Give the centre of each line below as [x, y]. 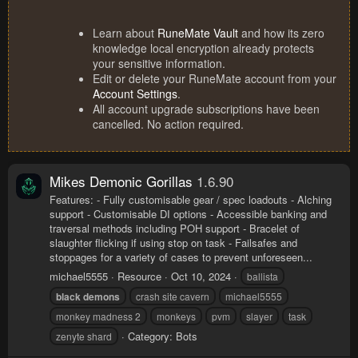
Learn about [125, 33]
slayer [259, 316]
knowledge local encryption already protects [203, 48]
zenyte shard [84, 336]
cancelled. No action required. [168, 124]
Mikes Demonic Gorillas [121, 181]
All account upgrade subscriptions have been [206, 109]
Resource [139, 276]
